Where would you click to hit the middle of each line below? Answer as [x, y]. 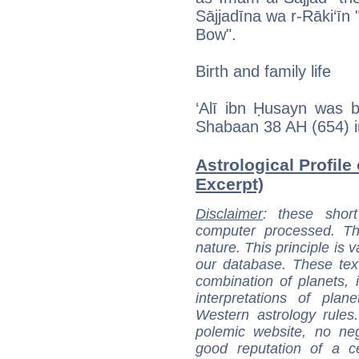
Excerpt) [230, 184]
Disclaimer [229, 214]
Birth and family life [263, 72]
